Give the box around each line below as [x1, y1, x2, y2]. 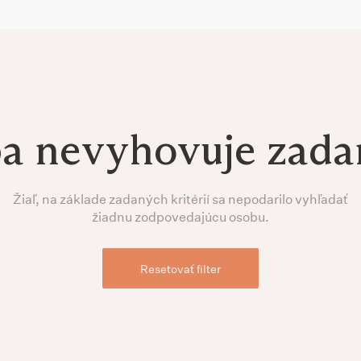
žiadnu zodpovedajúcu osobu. [92, 208, 269, 225]
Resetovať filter [140, 260, 221, 276]
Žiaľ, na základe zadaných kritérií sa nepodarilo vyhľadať [13, 190, 348, 207]
